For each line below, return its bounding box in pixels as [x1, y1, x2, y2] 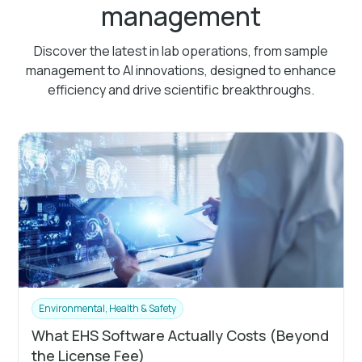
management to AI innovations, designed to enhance [26, 61, 336, 79]
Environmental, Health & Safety [39, 301, 177, 315]
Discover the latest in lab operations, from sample [34, 41, 328, 60]
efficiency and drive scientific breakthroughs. [48, 80, 314, 99]
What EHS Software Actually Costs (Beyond [32, 325, 330, 345]
